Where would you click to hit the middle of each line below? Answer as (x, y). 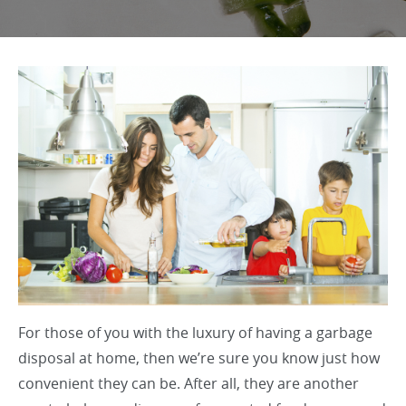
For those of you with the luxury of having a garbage (195, 333)
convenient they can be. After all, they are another (188, 384)
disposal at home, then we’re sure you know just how (199, 358)
